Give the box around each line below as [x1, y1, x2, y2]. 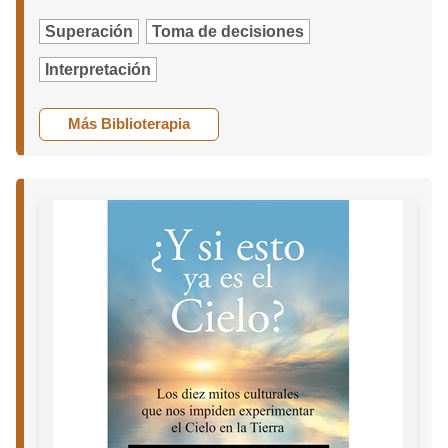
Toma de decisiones [152, 23, 305, 41]
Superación [45, 23, 134, 41]
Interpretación [45, 61, 152, 79]
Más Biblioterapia [68, 115, 191, 133]
